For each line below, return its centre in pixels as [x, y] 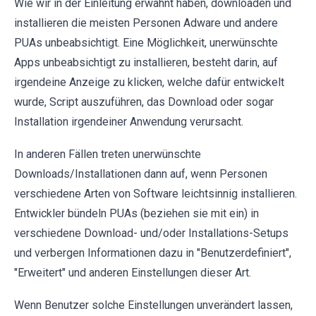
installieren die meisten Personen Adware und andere [146, 23]
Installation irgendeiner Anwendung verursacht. [129, 122]
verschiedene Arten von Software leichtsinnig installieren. [156, 194]
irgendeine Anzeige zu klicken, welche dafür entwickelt [149, 83]
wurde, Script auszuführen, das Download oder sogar [144, 102]
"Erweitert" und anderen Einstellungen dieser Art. [133, 273]
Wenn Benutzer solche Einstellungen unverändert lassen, [153, 305]
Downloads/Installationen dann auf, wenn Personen [141, 174]
